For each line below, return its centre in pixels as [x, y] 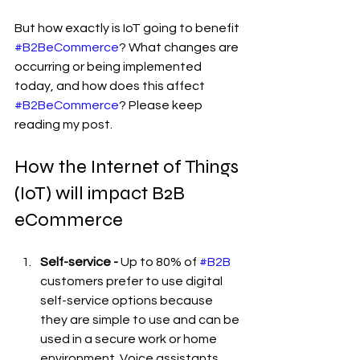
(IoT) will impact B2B [102, 193]
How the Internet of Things [129, 167]
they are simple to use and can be [141, 320]
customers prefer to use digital [133, 281]
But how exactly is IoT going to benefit [128, 28]
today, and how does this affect [111, 86]
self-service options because [128, 301]
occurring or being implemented [109, 67]
